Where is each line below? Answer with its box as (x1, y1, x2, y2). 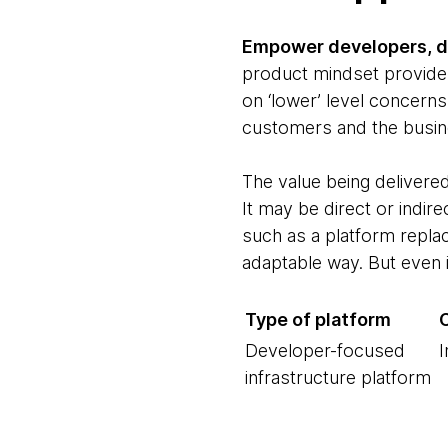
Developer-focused (244, 340, 405, 361)
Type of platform (244, 309, 391, 330)
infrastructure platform (244, 367, 431, 388)
